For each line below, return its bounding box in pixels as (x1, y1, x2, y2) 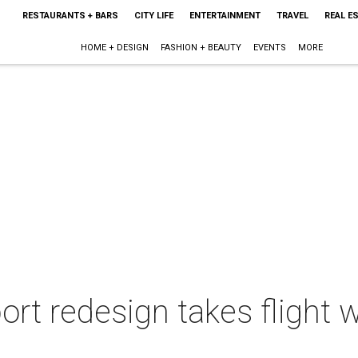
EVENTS (253, 42, 287, 53)
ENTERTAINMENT (189, 10, 261, 21)
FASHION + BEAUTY (161, 42, 242, 53)
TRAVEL (276, 10, 308, 21)
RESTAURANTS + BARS (22, 10, 118, 21)
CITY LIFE (133, 10, 173, 21)
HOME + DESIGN (81, 42, 149, 53)
